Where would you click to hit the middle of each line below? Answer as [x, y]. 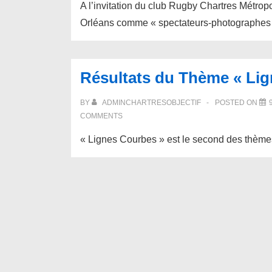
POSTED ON [237, 103]
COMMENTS [101, 116]
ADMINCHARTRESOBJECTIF [151, 103]
